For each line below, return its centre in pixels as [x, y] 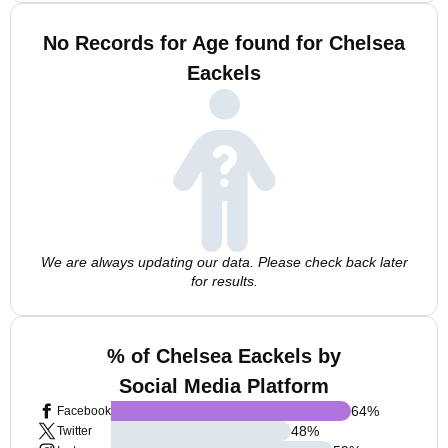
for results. [224, 281]
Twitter [74, 431]
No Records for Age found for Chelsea [224, 43]
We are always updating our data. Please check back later [224, 262]
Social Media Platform [224, 386]
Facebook [84, 411]
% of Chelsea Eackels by [224, 356]
